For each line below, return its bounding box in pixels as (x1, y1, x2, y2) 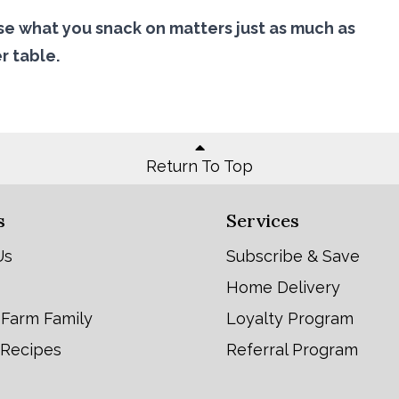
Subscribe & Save (226, 246, 360, 265)
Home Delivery (226, 277, 340, 297)
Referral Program (226, 339, 358, 359)
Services (226, 208, 299, 232)
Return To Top (146, 157, 253, 176)
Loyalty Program (226, 308, 354, 328)
